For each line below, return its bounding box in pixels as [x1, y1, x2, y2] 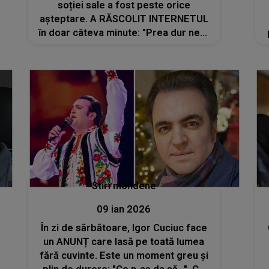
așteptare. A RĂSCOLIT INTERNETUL [39, 13, 208, 25]
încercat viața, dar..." [77, 41, 170, 53]
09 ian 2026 [97, 203, 151, 215]
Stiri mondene [91, 180, 156, 192]
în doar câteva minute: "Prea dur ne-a [38, 27, 210, 39]
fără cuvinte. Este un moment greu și [39, 249, 208, 261]
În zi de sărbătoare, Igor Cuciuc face [40, 222, 207, 234]
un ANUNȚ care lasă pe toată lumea [43, 235, 205, 247]
